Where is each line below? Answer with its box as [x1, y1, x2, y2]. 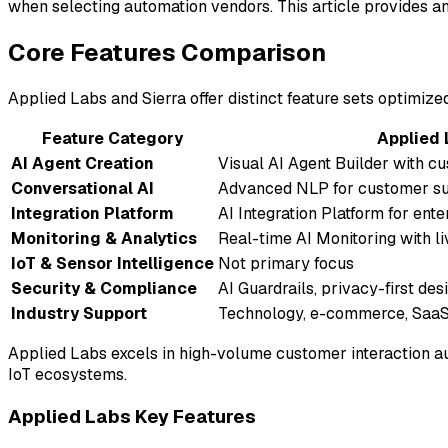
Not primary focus [218, 253, 354, 275]
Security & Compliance [11, 278, 197, 300]
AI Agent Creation [11, 153, 154, 175]
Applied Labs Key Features [8, 403, 256, 429]
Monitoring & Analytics [11, 228, 197, 250]
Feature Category [42, 128, 183, 150]
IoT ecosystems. [8, 364, 127, 386]
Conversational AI [11, 178, 154, 200]
